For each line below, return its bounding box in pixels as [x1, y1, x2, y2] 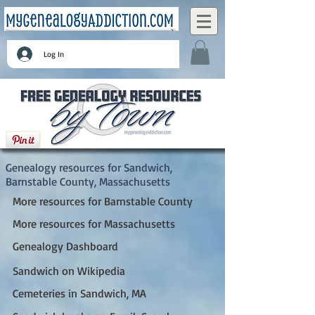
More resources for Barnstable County [13, 193, 193, 208]
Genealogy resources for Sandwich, [6, 160, 172, 174]
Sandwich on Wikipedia [13, 263, 125, 278]
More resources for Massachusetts [13, 216, 175, 231]
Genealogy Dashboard [13, 238, 118, 253]
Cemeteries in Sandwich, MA [13, 285, 146, 300]
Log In [43, 49, 64, 59]
